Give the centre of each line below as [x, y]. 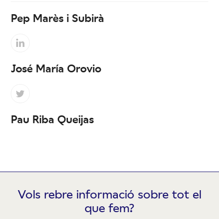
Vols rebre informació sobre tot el [109, 194]
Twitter [35, 98]
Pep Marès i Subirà [58, 17]
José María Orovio [56, 68]
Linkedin [38, 47]
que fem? [109, 208]
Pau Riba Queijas [53, 119]
